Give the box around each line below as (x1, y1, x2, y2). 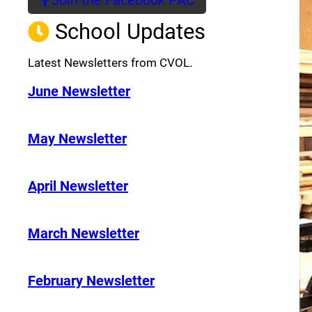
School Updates (54, 19, 205, 44)
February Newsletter (28, 272, 155, 289)
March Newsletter (28, 224, 139, 242)
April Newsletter (28, 177, 128, 194)
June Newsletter (28, 82, 130, 100)
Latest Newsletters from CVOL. (28, 55, 192, 70)
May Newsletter (28, 130, 127, 147)
